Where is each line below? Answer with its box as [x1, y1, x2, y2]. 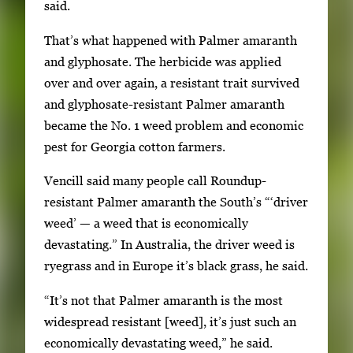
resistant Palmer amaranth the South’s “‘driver [44, 195, 308, 210]
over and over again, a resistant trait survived [44, 75, 299, 90]
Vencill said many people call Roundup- [44, 173, 266, 188]
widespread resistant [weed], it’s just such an [44, 314, 296, 329]
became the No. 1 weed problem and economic [44, 117, 303, 132]
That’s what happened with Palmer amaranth [44, 32, 297, 47]
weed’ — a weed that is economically [44, 216, 248, 231]
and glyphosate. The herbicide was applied [44, 54, 281, 69]
